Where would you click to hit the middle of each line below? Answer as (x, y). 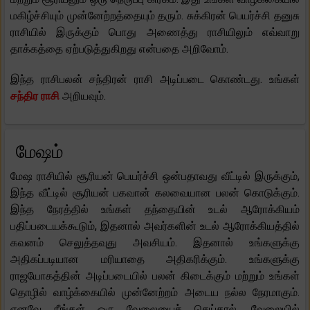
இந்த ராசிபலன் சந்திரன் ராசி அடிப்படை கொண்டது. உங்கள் (155, 79)
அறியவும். (84, 95)
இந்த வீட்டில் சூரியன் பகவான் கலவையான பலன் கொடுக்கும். (155, 192)
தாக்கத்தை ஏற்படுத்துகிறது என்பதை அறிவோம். (119, 48)
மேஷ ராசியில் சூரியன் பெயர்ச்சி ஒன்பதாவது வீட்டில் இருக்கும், (155, 176)
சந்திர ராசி (36, 95)
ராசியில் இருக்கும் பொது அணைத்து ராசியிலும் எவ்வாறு (155, 32)
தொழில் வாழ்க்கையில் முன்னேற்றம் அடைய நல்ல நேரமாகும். (155, 292)
